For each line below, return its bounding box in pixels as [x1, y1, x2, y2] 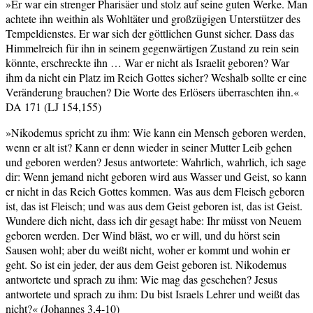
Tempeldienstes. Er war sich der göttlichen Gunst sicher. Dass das [6, 25, 294, 41]
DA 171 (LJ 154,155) [6, 99, 101, 114]
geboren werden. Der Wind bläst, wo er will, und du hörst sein [6, 227, 280, 242]
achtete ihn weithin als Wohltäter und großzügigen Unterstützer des [6, 10, 300, 26]
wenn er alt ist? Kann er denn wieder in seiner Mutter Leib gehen [6, 139, 292, 154]
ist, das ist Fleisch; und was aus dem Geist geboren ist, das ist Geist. [6, 198, 303, 213]
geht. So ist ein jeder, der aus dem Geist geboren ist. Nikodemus [6, 256, 286, 272]
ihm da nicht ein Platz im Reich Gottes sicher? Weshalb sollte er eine [6, 69, 307, 85]
